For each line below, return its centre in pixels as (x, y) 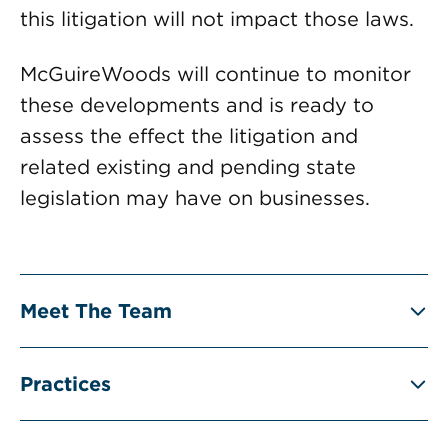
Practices (65, 384)
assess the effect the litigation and (189, 136)
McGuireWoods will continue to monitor (215, 74)
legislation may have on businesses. (195, 198)
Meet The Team (96, 311)
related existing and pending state (188, 167)
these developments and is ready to (197, 105)
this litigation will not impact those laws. (217, 19)
